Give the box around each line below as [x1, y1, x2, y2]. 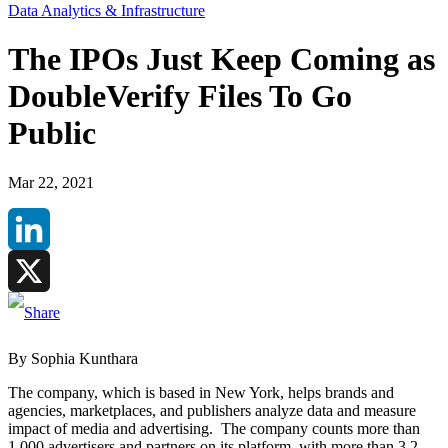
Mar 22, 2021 [8, 173, 94, 191]
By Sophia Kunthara [8, 349, 138, 367]
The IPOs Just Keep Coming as [8, 41, 435, 78]
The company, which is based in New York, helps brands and [8, 383, 394, 401]
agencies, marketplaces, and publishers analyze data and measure [8, 401, 416, 419]
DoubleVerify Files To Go [8, 78, 352, 115]
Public [8, 115, 96, 152]
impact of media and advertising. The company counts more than [8, 419, 420, 437]
